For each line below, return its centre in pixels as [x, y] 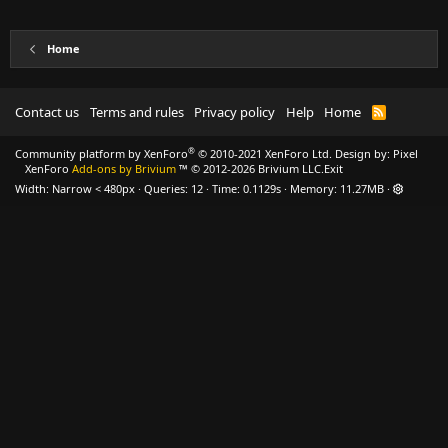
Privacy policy [234, 112]
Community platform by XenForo [101, 153]
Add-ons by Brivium [124, 168]
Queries [164, 188]
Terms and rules [136, 112]
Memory [312, 188]
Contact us [47, 112]
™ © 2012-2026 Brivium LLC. [250, 168]
